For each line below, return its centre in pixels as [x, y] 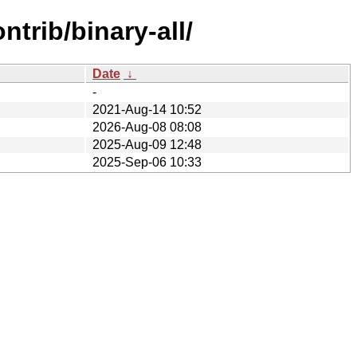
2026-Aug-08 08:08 [147, 127]
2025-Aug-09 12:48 [147, 144]
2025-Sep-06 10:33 [147, 162]
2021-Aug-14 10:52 [147, 109]
